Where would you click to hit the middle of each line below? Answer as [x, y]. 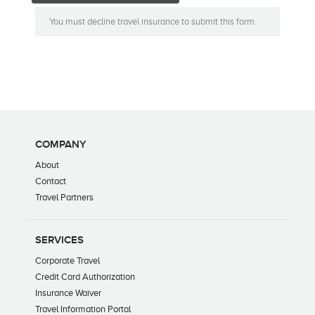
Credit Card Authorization [85, 277]
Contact [51, 181]
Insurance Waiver [68, 293]
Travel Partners [64, 198]
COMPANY [61, 145]
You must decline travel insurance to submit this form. [153, 22]
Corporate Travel [67, 261]
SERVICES [59, 240]
